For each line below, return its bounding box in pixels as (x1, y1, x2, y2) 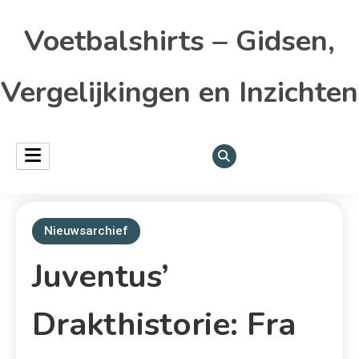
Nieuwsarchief (44, 224, 128, 238)
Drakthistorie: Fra (32, 303, 296, 346)
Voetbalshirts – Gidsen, (24, 22, 335, 61)
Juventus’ (32, 255, 169, 298)
